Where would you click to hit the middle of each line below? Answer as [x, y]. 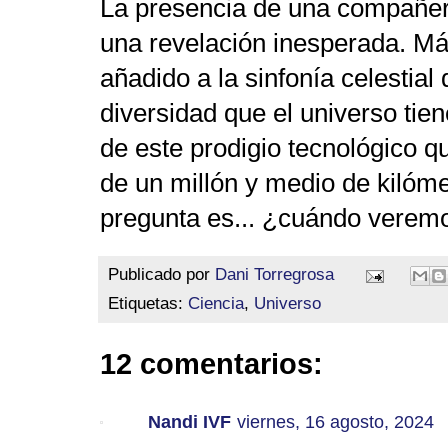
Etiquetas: [148, 304]
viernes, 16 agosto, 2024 [335, 422]
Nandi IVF [189, 422]
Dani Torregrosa [277, 275]
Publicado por [161, 275]
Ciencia [216, 304]
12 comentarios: [211, 364]
